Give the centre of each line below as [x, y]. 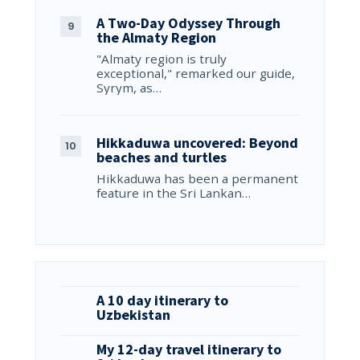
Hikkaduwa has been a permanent [197, 179]
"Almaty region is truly [162, 59]
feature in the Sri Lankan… [174, 193]
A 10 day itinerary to [162, 301]
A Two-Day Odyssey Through [188, 23]
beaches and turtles [162, 157]
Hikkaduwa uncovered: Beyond [197, 143]
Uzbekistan [133, 315]
